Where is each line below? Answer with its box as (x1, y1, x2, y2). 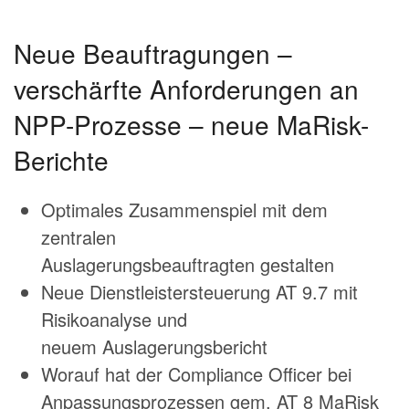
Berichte (14, 142, 109, 179)
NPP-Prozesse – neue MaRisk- (14, 106, 369, 143)
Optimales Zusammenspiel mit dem (41, 196, 328, 224)
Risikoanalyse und (41, 306, 187, 333)
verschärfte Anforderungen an (14, 70, 359, 108)
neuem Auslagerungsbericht (41, 333, 267, 361)
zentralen (41, 224, 116, 251)
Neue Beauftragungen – (14, 35, 292, 72)
